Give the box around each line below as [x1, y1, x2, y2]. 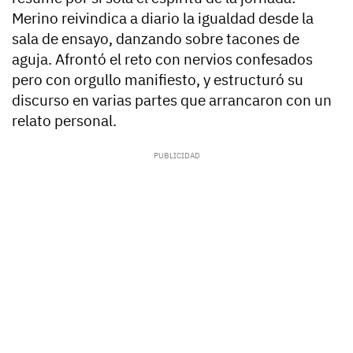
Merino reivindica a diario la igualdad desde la [12, 9, 314, 28]
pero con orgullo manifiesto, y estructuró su [12, 70, 303, 90]
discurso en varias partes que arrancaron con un [12, 91, 332, 110]
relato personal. [12, 111, 117, 131]
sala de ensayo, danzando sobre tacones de [12, 29, 299, 49]
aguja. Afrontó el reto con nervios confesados [12, 50, 313, 69]
